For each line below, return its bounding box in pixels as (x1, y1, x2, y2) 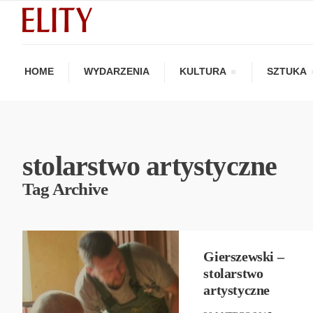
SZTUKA (267, 65, 307, 77)
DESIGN (69, 198, 102, 210)
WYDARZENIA (84, 65, 150, 77)
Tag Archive (22, 179, 108, 198)
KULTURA (180, 65, 226, 77)
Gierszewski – (203, 248, 284, 264)
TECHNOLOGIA (68, 212, 132, 223)
